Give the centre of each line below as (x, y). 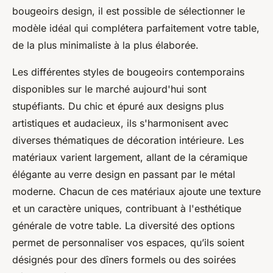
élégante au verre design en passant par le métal (124, 175)
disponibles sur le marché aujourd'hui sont (109, 89)
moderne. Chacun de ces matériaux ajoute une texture (136, 192)
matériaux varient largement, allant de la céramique (130, 158)
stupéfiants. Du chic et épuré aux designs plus (118, 106)
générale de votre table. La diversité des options (123, 226)
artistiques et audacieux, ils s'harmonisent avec (120, 123)
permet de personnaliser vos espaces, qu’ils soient (128, 243)
